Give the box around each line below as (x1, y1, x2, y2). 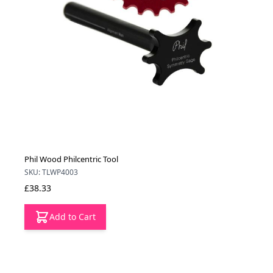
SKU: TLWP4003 (24, 167, 78, 178)
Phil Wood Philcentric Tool (24, 154, 118, 165)
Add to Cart (49, 211, 96, 223)
